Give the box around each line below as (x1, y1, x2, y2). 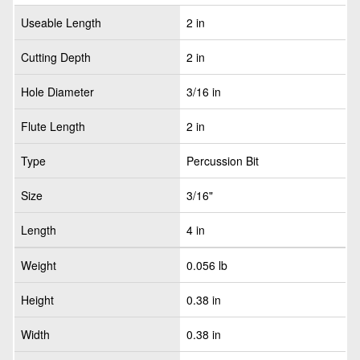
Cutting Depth (21, 49, 91, 65)
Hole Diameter (21, 84, 94, 100)
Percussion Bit (186, 153, 259, 169)
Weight (21, 257, 56, 273)
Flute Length (21, 118, 85, 134)
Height (21, 292, 54, 308)
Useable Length (21, 14, 101, 31)
